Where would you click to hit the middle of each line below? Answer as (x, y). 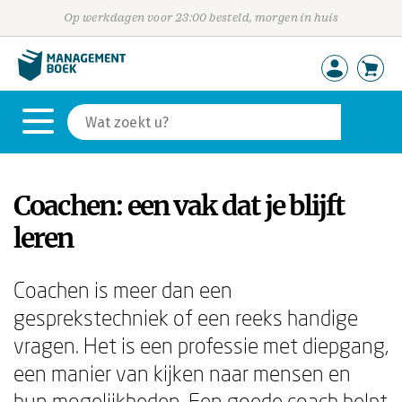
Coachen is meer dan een (123, 289)
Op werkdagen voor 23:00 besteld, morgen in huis (201, 17)
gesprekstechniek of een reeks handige (186, 317)
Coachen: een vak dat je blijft (179, 205)
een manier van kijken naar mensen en (182, 373)
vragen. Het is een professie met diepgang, (201, 345)
